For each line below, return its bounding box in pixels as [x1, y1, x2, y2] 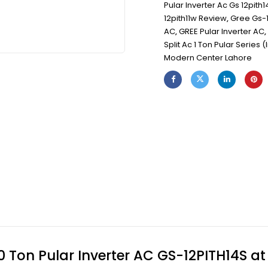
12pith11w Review [164, 13, 227, 24]
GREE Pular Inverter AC [179, 26, 264, 37]
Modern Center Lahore [164, 52, 252, 63]
